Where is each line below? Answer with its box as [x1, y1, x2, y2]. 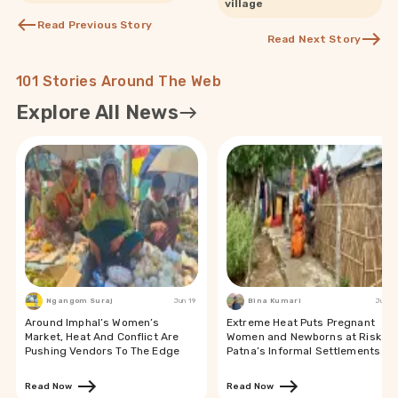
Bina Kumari [248, 297, 301, 306]
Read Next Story [267, 32, 361, 45]
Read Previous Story [37, 18, 152, 31]
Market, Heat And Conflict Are [25, 330, 179, 344]
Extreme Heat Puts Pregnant [227, 316, 375, 330]
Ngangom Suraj [46, 297, 114, 306]
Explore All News [16, 100, 179, 125]
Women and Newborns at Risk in [227, 330, 394, 344]
